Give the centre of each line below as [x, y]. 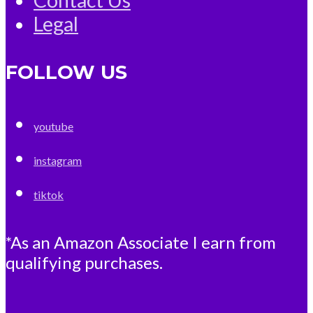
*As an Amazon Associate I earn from [141, 242]
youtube [53, 126]
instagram [58, 160]
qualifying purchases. [84, 262]
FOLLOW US [66, 72]
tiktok [49, 194]
